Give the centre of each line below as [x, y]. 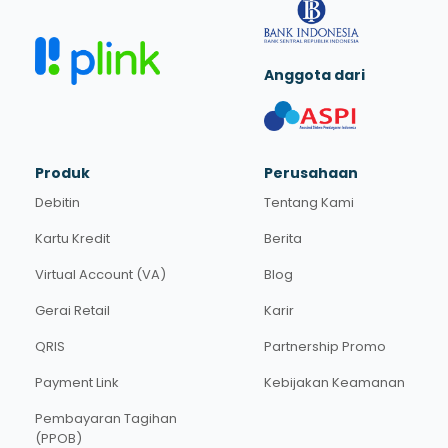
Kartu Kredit [72, 238]
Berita [283, 238]
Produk [62, 173]
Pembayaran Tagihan [106, 418]
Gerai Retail [72, 310]
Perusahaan [311, 173]
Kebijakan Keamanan [334, 382]
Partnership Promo [325, 346]
